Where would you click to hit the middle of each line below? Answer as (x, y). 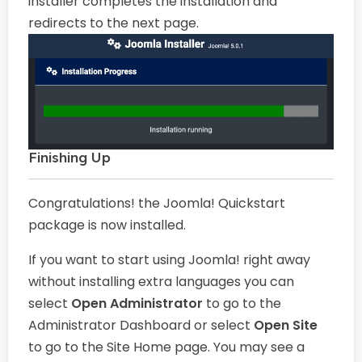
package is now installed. (107, 225)
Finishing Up (69, 157)
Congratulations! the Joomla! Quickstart (157, 203)
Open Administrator (137, 303)
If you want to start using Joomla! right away (169, 259)
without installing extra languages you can (161, 281)
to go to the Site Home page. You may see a (166, 347)
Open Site (286, 325)
